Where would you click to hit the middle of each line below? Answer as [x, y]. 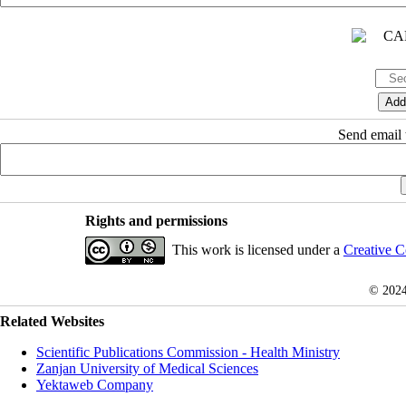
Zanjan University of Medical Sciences [147, 369]
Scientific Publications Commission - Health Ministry [188, 353]
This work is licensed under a [257, 250]
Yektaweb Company [95, 385]
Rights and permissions [156, 221]
